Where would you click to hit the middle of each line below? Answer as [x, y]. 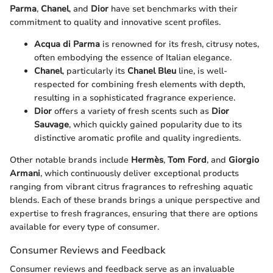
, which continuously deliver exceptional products [140, 173]
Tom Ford [187, 160]
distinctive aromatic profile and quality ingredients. [137, 138]
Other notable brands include [70, 160]
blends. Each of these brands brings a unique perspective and [135, 200]
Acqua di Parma [67, 44]
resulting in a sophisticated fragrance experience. [135, 97]
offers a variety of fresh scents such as [132, 111]
